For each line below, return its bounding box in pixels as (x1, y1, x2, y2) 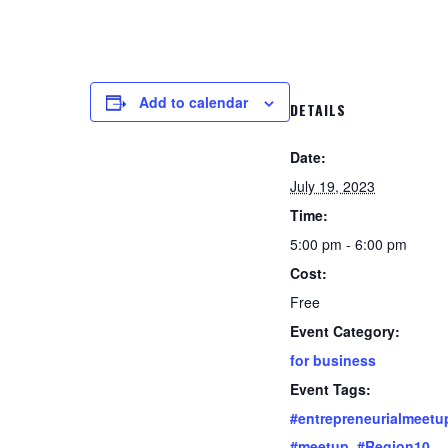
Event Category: (290, 321, 400, 341)
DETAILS (290, 99, 346, 120)
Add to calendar (139, 92, 248, 112)
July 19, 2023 (290, 176, 375, 196)
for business (290, 350, 376, 370)
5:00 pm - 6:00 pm (290, 234, 407, 254)
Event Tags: (290, 379, 371, 399)
